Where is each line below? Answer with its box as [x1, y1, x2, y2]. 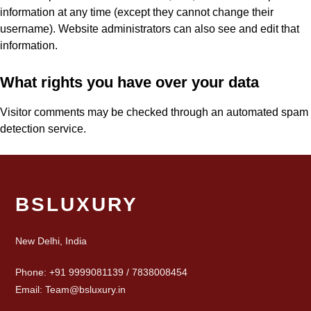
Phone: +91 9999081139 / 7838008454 [15, 267, 187, 278]
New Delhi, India [15, 235, 87, 246]
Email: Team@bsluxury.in [15, 284, 126, 295]
